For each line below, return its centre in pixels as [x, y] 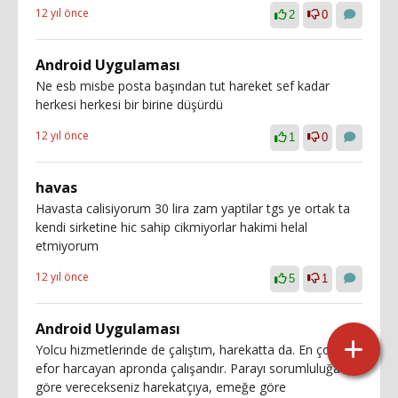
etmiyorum [67, 246]
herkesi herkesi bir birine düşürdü [129, 104]
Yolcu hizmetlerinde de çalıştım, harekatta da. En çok [186, 350]
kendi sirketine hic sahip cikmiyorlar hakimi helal [171, 227]
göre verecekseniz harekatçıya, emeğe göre [161, 387]
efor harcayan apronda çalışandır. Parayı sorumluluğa [188, 368]
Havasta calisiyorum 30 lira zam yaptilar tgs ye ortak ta [193, 208]
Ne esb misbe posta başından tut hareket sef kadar [183, 86]
